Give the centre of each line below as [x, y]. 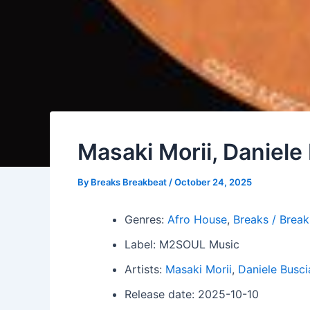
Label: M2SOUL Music [182, 244]
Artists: [145, 269]
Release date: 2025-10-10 [192, 294]
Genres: [146, 219]
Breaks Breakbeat [130, 182]
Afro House [197, 219]
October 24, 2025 [213, 182]
